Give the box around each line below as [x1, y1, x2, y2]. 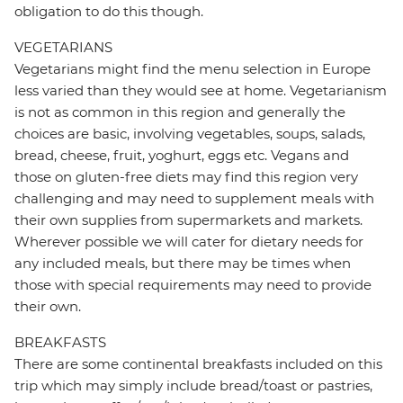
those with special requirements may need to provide [14, 276, 372, 294]
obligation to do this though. [14, 3, 203, 21]
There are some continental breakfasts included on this [14, 355, 382, 373]
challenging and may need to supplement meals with [14, 190, 374, 208]
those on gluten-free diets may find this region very [14, 168, 358, 186]
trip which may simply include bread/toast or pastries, [14, 377, 372, 395]
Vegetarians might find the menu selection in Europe [14, 60, 371, 78]
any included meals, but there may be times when [14, 255, 351, 273]
